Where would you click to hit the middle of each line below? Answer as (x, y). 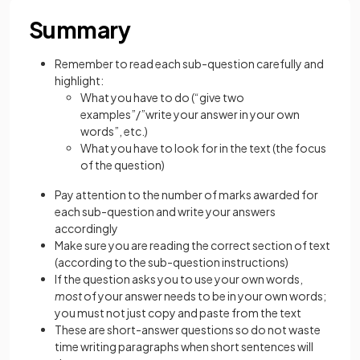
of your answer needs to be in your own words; (204, 296)
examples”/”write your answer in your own (190, 115)
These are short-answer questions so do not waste (188, 330)
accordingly (86, 229)
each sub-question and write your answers (165, 212)
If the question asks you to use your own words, (179, 279)
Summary (80, 30)
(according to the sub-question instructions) (172, 262)
